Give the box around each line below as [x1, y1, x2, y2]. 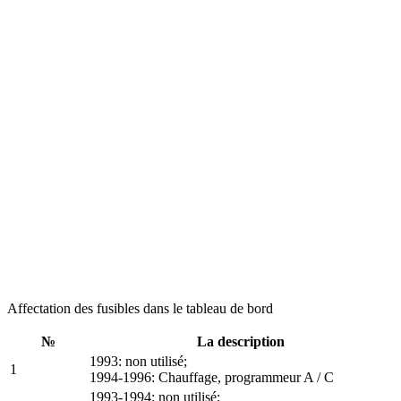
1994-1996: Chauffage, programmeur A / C [90, 369, 334, 385]
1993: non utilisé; [90, 353, 187, 369]
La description [196, 333, 285, 349]
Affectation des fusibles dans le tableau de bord [7, 300, 273, 316]
